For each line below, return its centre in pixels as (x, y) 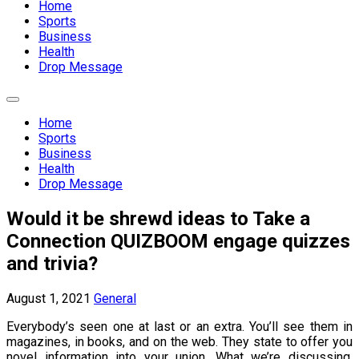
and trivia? (52, 263)
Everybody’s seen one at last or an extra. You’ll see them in (179, 326)
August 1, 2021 (48, 298)
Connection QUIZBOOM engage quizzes (178, 241)
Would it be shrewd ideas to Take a (158, 218)
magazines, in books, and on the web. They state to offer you (179, 341)
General (115, 298)
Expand (30, 104)
